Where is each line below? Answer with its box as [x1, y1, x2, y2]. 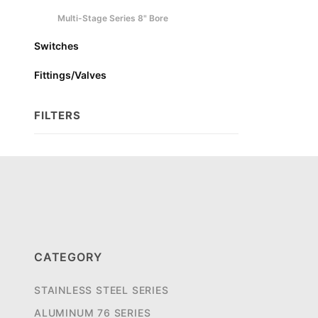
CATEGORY [34, 250, 102, 264]
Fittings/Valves [34, 68, 106, 81]
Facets [33, 166, 72, 181]
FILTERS [34, 108, 81, 122]
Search [33, 146, 74, 161]
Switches [34, 39, 79, 52]
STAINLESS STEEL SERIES [34, 284, 169, 296]
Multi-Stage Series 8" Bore [57, 12, 168, 23]
